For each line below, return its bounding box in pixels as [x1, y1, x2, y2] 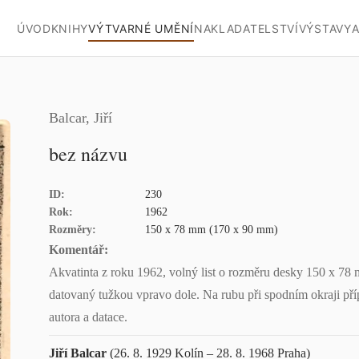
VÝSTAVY [298, 21, 352, 35]
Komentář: [49, 243, 109, 256]
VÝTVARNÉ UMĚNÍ [88, 21, 194, 35]
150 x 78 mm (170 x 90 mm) [145, 224, 279, 236]
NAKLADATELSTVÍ [193, 21, 299, 35]
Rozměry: [49, 224, 97, 236]
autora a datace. [49, 310, 128, 324]
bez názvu [49, 141, 128, 167]
